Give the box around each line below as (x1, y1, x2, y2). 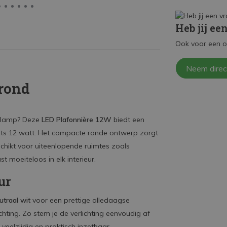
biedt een (111, 115, 144, 124)
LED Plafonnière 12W (42, 115, 111, 124)
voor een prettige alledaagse (30, 196, 130, 205)
